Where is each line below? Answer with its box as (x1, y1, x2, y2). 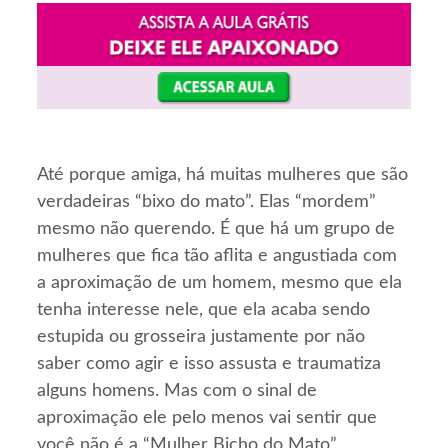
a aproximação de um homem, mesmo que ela (37, 273, 403, 292)
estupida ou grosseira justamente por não (37, 327, 366, 346)
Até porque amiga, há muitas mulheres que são (37, 165, 409, 184)
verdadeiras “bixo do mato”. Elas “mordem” (37, 192, 377, 211)
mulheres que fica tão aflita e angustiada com (37, 246, 398, 265)
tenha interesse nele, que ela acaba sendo (37, 300, 371, 319)
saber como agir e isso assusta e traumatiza (37, 354, 382, 373)
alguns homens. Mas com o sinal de (37, 381, 318, 400)
